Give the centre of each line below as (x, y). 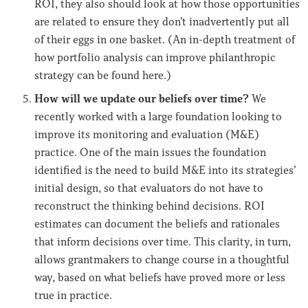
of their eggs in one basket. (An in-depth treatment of (165, 40)
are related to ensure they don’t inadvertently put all (162, 22)
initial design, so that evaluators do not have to (149, 188)
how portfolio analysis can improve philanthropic (155, 57)
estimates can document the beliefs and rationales (157, 224)
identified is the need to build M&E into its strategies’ (165, 170)
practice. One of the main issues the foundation (150, 152)
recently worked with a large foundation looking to (158, 117)
